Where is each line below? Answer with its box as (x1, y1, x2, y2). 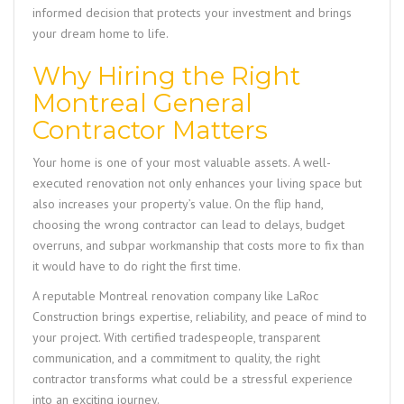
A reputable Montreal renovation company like (32, 288, 287, 305)
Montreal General (32, 87, 252, 119)
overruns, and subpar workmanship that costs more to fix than (32, 237, 364, 254)
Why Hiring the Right (32, 60, 300, 92)
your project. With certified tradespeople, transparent (32, 329, 320, 346)
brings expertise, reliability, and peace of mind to (98, 308, 367, 326)
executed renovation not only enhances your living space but (32, 175, 362, 192)
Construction (32, 308, 98, 326)
